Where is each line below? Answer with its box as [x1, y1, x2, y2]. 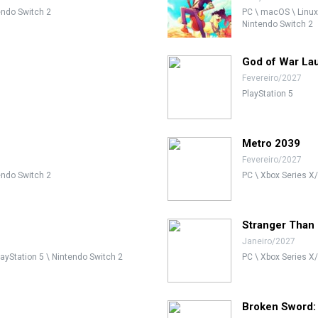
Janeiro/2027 [242, 236, 295, 246]
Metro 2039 [242, 137, 300, 150]
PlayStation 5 [242, 89, 293, 99]
